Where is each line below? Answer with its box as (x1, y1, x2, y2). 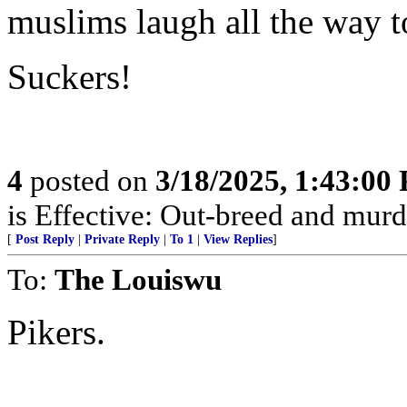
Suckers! (7, 57, 132, 96)
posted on (23, 164, 155, 197)
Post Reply (15, 233, 74, 246)
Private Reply (84, 233, 160, 246)
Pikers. (7, 313, 105, 352)
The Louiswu (55, 263, 222, 296)
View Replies (203, 233, 273, 246)
